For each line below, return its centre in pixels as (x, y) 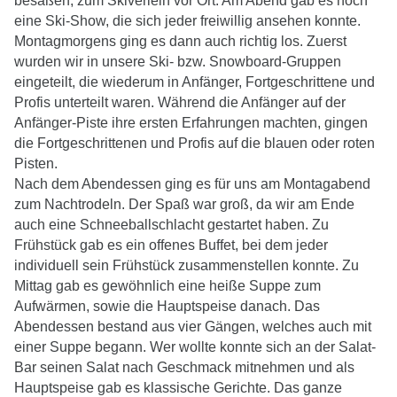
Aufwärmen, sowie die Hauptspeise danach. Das (167, 306)
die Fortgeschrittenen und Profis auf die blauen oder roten (195, 143)
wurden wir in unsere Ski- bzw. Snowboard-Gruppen (178, 61)
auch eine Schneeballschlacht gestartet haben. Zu (171, 224)
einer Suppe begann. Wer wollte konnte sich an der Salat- (195, 346)
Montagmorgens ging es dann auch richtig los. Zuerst (180, 41)
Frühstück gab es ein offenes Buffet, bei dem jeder (171, 245)
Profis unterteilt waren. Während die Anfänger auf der (180, 102)
